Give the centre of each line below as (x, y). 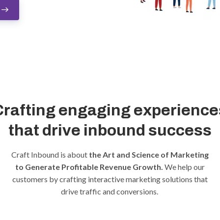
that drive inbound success (110, 130)
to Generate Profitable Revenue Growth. (89, 167)
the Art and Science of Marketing (148, 154)
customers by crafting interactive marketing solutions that (110, 179)
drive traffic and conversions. (110, 191)
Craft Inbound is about (49, 154)
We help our (184, 167)
